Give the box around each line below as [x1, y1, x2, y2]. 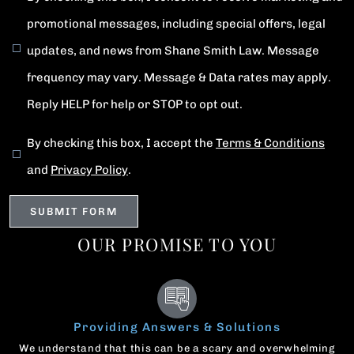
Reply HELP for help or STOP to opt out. [27, 97, 243, 112]
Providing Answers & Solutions [73, 320, 281, 335]
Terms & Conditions [216, 136, 325, 151]
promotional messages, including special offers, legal [27, 17, 326, 32]
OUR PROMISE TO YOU [77, 232, 277, 257]
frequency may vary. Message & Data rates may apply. [27, 70, 331, 85]
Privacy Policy [51, 163, 128, 178]
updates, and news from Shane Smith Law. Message [27, 43, 319, 58]
